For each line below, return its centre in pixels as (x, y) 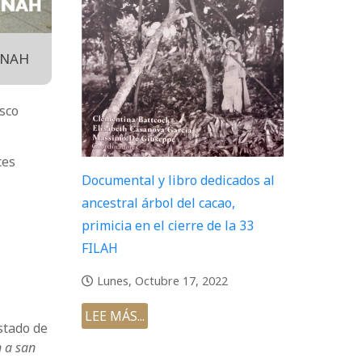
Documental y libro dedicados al (178, 180)
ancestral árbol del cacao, (158, 202)
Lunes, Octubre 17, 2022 (162, 280)
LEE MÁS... (115, 316)
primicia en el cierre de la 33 (168, 225)
